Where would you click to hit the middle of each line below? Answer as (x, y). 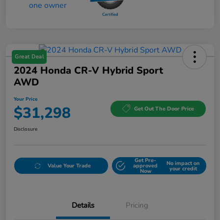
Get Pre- (146, 161)
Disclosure (26, 129)
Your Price (26, 99)
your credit (183, 168)
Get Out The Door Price (164, 109)
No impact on (183, 163)
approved (146, 166)
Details (83, 206)
